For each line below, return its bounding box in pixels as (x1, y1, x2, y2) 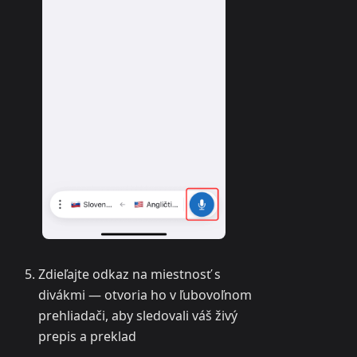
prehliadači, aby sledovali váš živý (38, 307, 237, 325)
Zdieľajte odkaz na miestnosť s (38, 265, 221, 284)
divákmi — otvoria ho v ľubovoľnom (38, 286, 252, 304)
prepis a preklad (38, 328, 136, 346)
